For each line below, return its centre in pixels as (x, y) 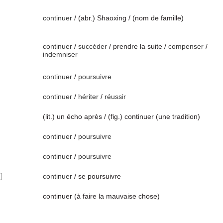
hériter (88, 97)
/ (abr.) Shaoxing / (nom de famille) (128, 18)
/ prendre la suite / (138, 46)
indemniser (60, 54)
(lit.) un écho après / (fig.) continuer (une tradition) (121, 116)
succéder (93, 46)
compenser (186, 46)
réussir (115, 97)
